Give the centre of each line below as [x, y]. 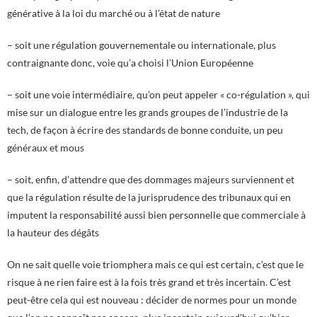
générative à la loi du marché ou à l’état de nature [114, 13]
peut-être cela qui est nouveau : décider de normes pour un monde [152, 299]
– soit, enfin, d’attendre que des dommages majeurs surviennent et [151, 179]
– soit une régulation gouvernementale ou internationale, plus [142, 45]
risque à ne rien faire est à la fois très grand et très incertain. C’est [149, 282]
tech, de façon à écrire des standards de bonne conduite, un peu [145, 129]
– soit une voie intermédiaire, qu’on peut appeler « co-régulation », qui [158, 94]
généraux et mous [46, 147]
